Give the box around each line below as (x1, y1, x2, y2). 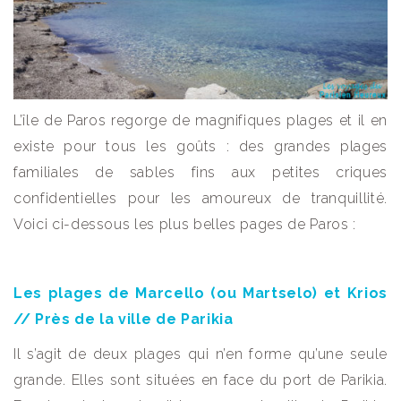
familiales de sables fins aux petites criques (13, 163, 388, 181)
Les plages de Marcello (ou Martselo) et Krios (13, 284, 388, 302)
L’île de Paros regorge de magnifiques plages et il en (13, 111, 388, 129)
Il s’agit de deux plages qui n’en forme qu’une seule (13, 345, 388, 363)
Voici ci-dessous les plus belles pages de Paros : (13, 215, 356, 233)
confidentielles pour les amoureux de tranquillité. (13, 189, 388, 207)
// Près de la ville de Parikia (13, 310, 234, 328)
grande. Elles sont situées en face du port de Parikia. (13, 371, 388, 388)
